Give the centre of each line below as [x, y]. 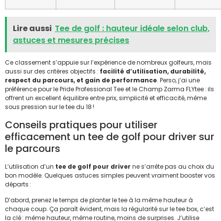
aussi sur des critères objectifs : [52, 72]
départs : [18, 184]
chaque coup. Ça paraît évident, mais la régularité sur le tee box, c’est [110, 209]
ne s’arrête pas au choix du [172, 166]
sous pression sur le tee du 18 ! [50, 107]
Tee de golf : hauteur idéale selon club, [132, 29]
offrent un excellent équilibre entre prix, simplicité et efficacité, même [106, 98]
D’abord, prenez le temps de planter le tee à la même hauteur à [99, 200]
